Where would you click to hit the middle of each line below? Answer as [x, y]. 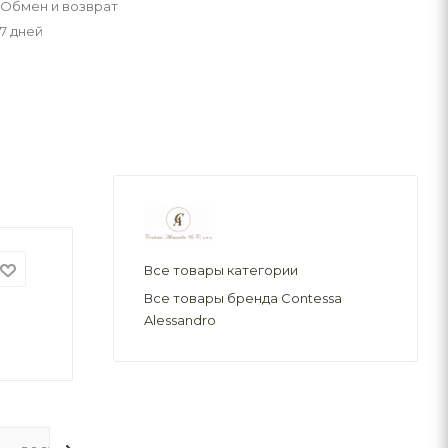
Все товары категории [221, 269]
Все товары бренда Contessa [243, 297]
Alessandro [180, 319]
